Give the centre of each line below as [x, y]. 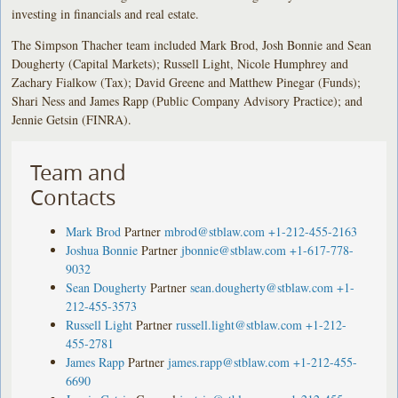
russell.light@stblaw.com [239, 324]
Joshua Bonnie [102, 250]
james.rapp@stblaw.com [229, 362]
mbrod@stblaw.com [215, 231]
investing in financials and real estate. [106, 13]
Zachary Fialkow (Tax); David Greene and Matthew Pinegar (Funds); [187, 82]
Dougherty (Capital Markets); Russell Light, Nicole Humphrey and [180, 63]
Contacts [73, 197]
